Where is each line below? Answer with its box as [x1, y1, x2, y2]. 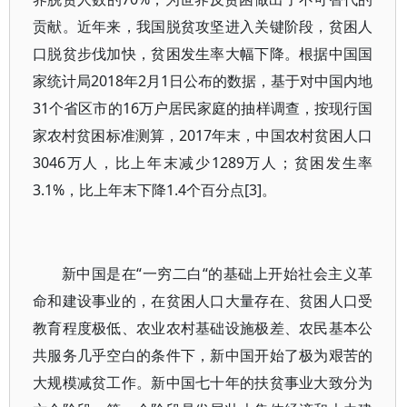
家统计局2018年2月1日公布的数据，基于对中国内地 [33, 71, 373, 91]
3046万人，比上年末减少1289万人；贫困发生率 [33, 153, 373, 173]
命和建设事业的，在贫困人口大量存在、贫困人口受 [33, 291, 373, 311]
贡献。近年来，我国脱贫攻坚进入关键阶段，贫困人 [33, 16, 373, 36]
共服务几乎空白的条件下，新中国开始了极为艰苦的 [33, 345, 373, 365]
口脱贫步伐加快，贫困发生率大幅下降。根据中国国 [33, 44, 373, 64]
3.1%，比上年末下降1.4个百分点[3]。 [33, 180, 276, 200]
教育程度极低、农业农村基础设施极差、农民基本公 [33, 318, 373, 338]
